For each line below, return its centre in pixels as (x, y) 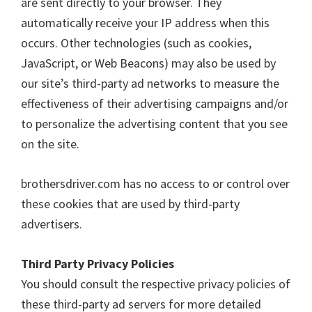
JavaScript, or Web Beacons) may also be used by (148, 63)
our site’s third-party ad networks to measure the (150, 83)
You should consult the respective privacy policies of (156, 284)
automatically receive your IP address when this (145, 23)
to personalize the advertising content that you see (154, 124)
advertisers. (52, 224)
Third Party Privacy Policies (97, 264)
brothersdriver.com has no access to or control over (155, 184)
